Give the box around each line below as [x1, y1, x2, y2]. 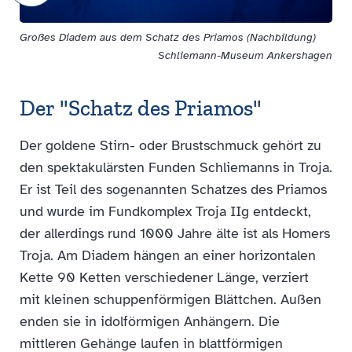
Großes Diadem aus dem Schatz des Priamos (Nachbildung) [20, 31, 316, 44]
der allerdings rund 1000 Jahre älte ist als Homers [20, 225, 330, 242]
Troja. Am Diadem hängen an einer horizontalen [20, 247, 316, 264]
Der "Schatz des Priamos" [20, 95, 262, 121]
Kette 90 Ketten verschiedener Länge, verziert [20, 269, 309, 286]
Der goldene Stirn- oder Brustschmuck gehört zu [20, 137, 321, 154]
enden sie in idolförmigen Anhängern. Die [20, 313, 280, 330]
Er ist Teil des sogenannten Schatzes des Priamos [20, 181, 327, 198]
